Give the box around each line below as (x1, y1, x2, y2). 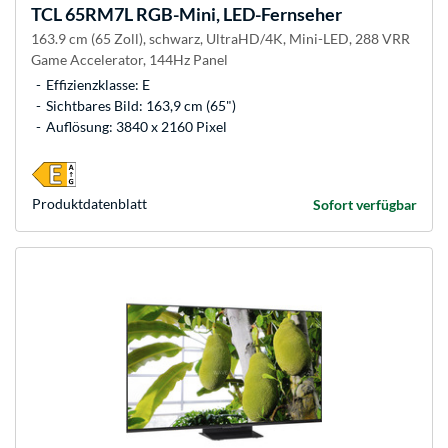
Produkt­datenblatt (32, 195, 147, 213)
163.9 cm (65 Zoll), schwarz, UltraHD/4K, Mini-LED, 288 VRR (31, 30, 410, 48)
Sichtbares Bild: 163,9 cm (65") (46, 97, 236, 115)
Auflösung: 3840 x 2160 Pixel (46, 118, 227, 136)
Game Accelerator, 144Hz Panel (31, 51, 228, 69)
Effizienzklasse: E (46, 76, 150, 94)
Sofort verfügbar (313, 196, 417, 214)
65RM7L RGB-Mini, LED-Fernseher (62, 3, 342, 26)
